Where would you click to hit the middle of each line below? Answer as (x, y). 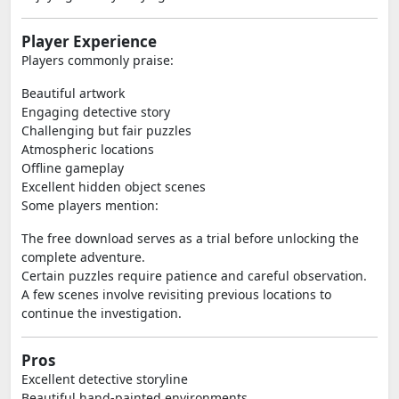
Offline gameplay (73, 168)
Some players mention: (90, 205)
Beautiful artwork (73, 93)
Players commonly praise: (98, 60)
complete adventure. (83, 257)
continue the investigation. (102, 313)
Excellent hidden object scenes (114, 187)
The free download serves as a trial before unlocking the (190, 238)
